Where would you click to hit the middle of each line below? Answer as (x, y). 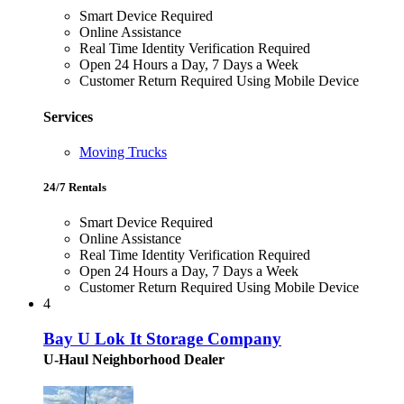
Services (68, 116)
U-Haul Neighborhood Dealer (134, 359)
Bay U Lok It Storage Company (162, 338)
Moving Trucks (123, 151)
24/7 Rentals (75, 188)
